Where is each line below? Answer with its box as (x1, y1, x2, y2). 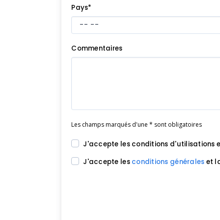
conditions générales (132, 157, 205, 167)
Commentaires (71, 43, 123, 53)
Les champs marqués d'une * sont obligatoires (71, 120, 202, 129)
